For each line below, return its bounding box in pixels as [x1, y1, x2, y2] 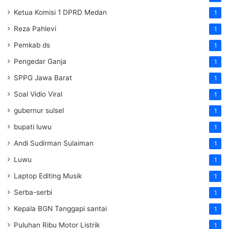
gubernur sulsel [14, 106, 64, 115]
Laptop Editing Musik [14, 172, 82, 180]
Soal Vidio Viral [14, 90, 62, 99]
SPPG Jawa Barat [14, 74, 72, 82]
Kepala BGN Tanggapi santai [14, 204, 107, 213]
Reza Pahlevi [14, 25, 56, 33]
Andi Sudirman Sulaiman [14, 139, 94, 148]
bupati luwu [14, 123, 52, 131]
